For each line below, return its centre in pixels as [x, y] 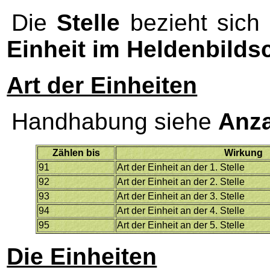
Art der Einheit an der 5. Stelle [181, 225]
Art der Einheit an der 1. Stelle [181, 167]
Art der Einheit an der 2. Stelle [181, 181]
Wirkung [244, 152]
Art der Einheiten [102, 85]
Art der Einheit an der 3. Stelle [181, 196]
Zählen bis [76, 152]
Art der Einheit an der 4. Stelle [181, 210]
